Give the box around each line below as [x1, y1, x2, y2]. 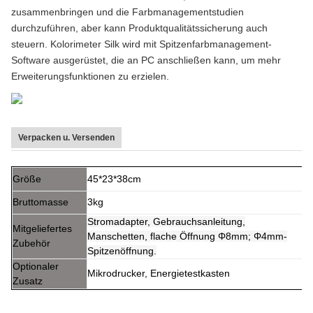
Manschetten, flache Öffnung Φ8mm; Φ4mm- [87, 231, 287, 242]
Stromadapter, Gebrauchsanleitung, [87, 216, 245, 228]
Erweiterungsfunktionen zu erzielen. [11, 71, 169, 82]
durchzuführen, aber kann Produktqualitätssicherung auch [11, 22, 268, 34]
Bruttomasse [13, 196, 68, 208]
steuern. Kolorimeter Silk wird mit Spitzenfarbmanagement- [11, 38, 272, 50]
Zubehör [13, 238, 50, 249]
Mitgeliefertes [13, 223, 72, 235]
